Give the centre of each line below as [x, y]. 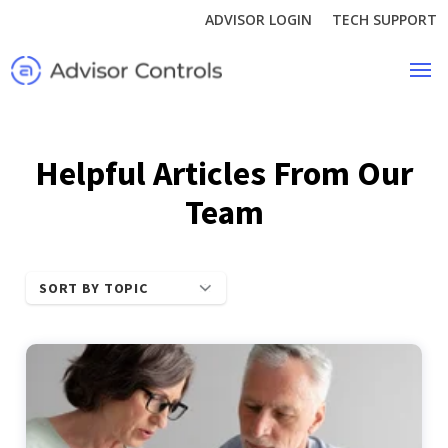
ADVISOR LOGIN [258, 19]
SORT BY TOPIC [93, 288]
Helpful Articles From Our [224, 173]
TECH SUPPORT [384, 19]
